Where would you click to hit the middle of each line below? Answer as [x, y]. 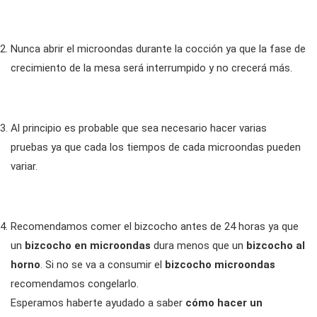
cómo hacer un [224, 303]
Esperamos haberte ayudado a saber [98, 303]
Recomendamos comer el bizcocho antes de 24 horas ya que [155, 226]
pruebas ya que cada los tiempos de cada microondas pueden [156, 147]
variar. [24, 166]
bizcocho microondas [219, 265]
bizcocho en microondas [88, 246]
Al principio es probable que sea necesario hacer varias [139, 128]
